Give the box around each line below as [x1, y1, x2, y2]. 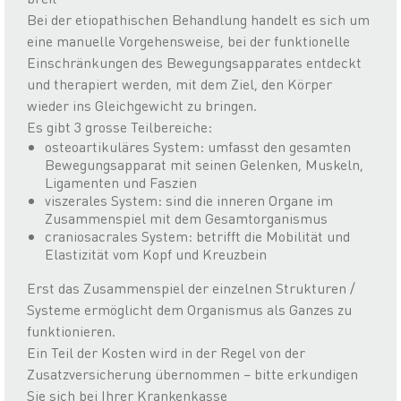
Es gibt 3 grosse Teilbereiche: [27, 117, 212, 137]
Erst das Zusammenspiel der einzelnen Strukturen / [27, 278, 355, 298]
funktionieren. [27, 321, 115, 341]
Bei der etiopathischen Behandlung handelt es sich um [27, 10, 370, 30]
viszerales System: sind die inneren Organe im [45, 191, 333, 210]
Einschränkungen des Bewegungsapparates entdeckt [27, 53, 362, 73]
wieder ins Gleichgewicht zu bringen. [27, 96, 257, 115]
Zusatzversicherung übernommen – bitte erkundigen [27, 364, 358, 384]
